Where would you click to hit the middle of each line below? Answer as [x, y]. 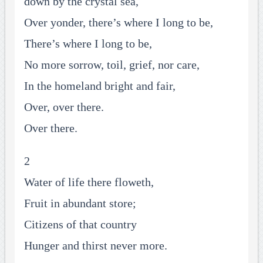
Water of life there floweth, [89, 182]
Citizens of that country [80, 225]
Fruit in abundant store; [80, 203]
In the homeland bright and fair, [100, 86]
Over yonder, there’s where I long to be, [118, 23]
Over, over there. [64, 107]
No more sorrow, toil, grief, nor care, [112, 65]
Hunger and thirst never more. [95, 246]
